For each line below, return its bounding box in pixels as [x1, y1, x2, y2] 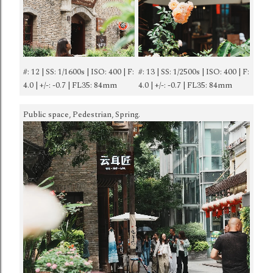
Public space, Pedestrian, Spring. [23, 108, 140, 121]
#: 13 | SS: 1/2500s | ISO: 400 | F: [138, 65, 249, 78]
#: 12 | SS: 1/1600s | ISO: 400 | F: [23, 65, 134, 78]
